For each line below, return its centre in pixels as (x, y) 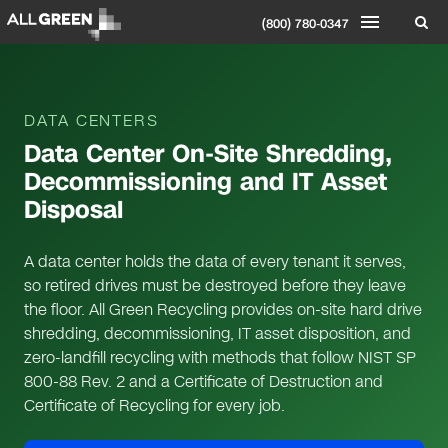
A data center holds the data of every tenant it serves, (215, 261)
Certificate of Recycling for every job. (154, 405)
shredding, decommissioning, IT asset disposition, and (217, 333)
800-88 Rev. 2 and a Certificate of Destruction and (203, 381)
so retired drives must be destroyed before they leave (215, 285)
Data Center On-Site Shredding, (208, 154)
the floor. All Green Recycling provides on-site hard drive (223, 309)
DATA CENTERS (92, 120)
